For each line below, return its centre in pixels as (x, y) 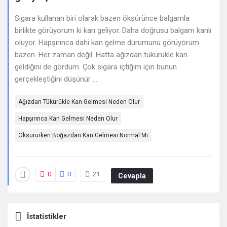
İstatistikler (47, 216)
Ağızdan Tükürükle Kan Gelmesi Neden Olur (79, 102)
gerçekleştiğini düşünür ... (56, 79)
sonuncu (34, 45)
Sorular (31, 67)
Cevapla (132, 176)
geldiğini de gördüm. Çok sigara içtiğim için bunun (96, 67)
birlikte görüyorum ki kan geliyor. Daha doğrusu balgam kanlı (113, 30)
